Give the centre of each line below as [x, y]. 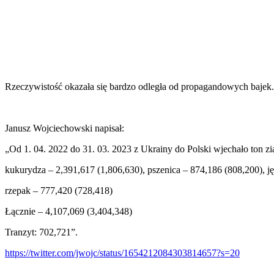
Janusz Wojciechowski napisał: [65, 128]
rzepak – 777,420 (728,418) [59, 190]
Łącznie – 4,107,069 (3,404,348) [68, 211]
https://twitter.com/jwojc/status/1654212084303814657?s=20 [122, 253]
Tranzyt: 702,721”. [41, 232]
